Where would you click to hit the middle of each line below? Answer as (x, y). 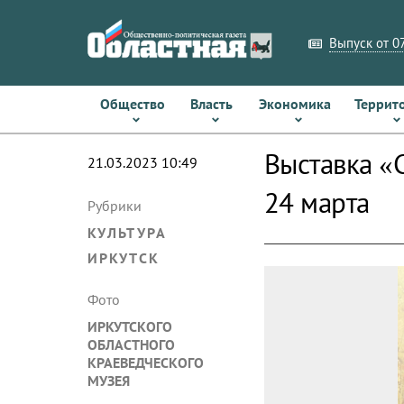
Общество (132, 104)
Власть (212, 104)
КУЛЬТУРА (127, 233)
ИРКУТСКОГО (130, 326)
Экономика (294, 104)
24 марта (317, 202)
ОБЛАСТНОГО (131, 344)
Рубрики (115, 206)
